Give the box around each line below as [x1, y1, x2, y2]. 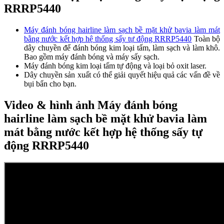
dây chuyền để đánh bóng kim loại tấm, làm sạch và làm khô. [24, 43, 220, 52]
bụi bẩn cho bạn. [24, 79, 76, 88]
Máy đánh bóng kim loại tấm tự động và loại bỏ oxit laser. [24, 61, 208, 70]
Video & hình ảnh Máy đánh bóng [4, 98, 177, 111]
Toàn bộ [191, 34, 220, 43]
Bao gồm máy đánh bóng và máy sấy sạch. [24, 52, 159, 61]
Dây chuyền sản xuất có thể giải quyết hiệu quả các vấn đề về [24, 70, 220, 79]
